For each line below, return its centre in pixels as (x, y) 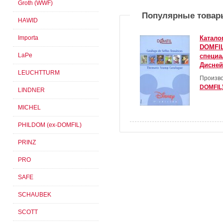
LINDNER (31, 90)
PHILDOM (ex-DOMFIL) (50, 125)
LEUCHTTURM (39, 73)
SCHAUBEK (35, 195)
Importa (28, 38)
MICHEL (29, 108)
